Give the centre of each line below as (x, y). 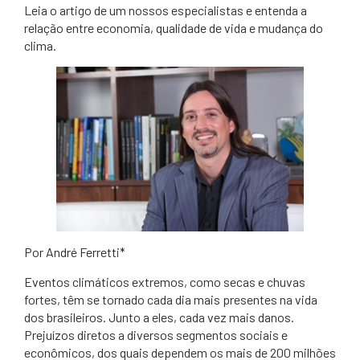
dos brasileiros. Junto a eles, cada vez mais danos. (159, 317)
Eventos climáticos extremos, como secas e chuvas (165, 282)
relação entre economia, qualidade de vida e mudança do (174, 28)
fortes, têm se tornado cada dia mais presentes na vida (171, 300)
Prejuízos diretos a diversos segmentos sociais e (156, 335)
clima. (40, 45)
